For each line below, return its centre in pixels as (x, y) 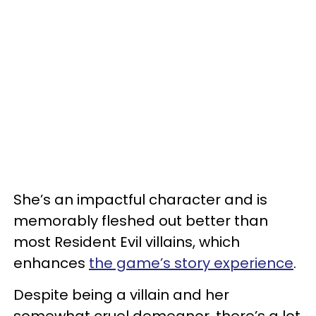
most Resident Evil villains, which (127, 242)
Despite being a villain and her (121, 294)
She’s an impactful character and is (140, 199)
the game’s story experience (191, 263)
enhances (51, 263)
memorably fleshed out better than (141, 220)
